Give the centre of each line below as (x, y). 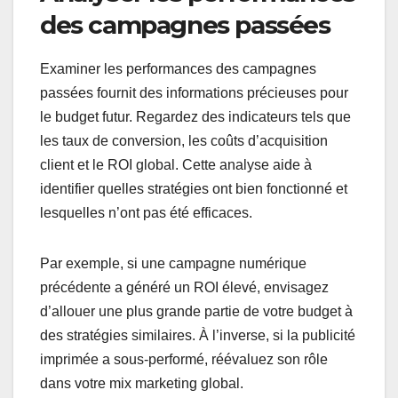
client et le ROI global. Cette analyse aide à (176, 165)
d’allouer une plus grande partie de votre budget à (196, 312)
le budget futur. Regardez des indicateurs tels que (195, 117)
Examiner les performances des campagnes (178, 69)
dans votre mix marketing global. (142, 384)
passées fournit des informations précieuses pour (194, 93)
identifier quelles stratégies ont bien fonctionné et (194, 189)
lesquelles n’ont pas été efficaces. (146, 213)
